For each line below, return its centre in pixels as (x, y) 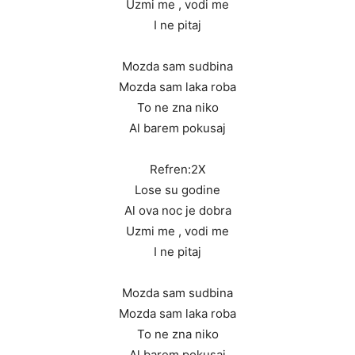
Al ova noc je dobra (177, 211)
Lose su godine (177, 190)
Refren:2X (177, 170)
